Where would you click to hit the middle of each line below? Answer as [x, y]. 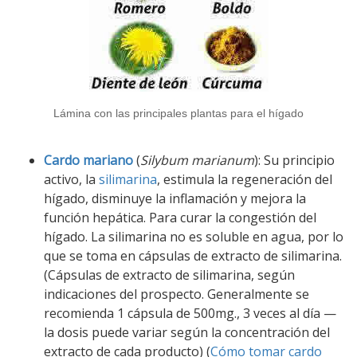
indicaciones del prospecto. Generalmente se [177, 294]
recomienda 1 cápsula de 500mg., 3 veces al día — [190, 314]
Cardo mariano [88, 161]
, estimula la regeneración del [245, 180]
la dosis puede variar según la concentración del [187, 333]
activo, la [71, 180]
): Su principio [294, 161]
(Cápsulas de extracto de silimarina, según [169, 275]
